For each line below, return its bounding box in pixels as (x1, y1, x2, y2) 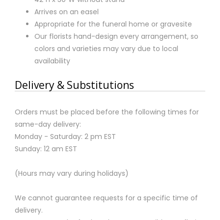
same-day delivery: (15, 119, 81, 129)
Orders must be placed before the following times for (15, 107, 199, 117)
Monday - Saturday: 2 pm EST (15, 131, 116, 141)
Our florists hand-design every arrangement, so (34, 31, 198, 41)
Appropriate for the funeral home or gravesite (34, 19, 192, 29)
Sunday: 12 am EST (15, 143, 77, 154)
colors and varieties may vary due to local (34, 43, 178, 54)
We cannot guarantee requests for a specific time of (15, 192, 198, 203)
